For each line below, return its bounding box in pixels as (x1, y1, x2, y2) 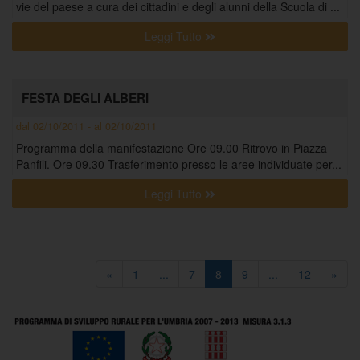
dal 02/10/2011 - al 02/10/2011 (16, 119, 157, 133)
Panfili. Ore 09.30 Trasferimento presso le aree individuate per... (16, 156, 342, 172)
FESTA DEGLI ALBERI (22, 89, 149, 107)
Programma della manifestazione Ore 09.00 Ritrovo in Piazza (16, 140, 327, 156)
